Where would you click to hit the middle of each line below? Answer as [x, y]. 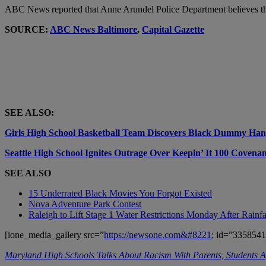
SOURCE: [27, 29]
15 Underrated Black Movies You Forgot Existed [120, 193]
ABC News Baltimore [94, 29]
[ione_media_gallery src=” [54, 235]
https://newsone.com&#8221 [158, 235]
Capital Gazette [173, 29]
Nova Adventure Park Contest [85, 204]
